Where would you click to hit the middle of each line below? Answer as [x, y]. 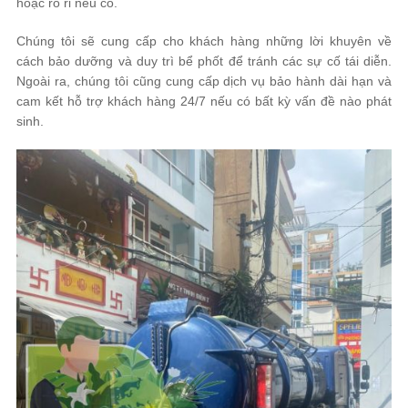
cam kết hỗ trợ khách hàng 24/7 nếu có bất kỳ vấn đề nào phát [204, 102]
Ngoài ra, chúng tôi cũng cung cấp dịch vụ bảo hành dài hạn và [204, 82]
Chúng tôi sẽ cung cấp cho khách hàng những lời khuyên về [204, 41]
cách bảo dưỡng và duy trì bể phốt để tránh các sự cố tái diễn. [204, 61]
